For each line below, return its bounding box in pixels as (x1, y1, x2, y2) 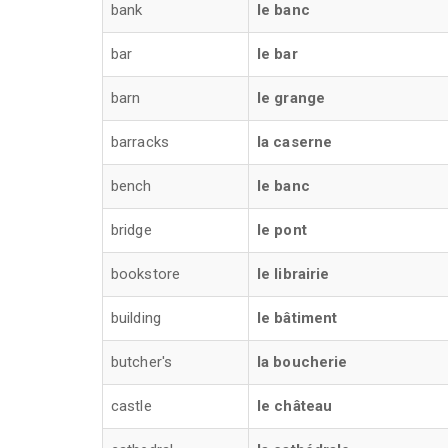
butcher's (111, 353, 172, 371)
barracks (111, 133, 169, 151)
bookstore (111, 265, 180, 283)
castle (111, 397, 152, 415)
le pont (257, 221, 307, 239)
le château (257, 397, 332, 415)
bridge (111, 221, 152, 239)
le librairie (257, 265, 330, 283)
